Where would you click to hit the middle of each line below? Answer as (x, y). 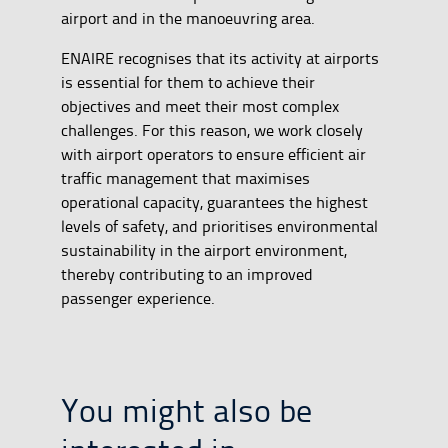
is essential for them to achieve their (187, 82)
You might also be (186, 409)
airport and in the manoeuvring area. (187, 18)
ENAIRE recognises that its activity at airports (219, 58)
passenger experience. (137, 298)
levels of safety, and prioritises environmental (219, 226)
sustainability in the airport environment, (203, 250)
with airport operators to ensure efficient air (213, 154)
